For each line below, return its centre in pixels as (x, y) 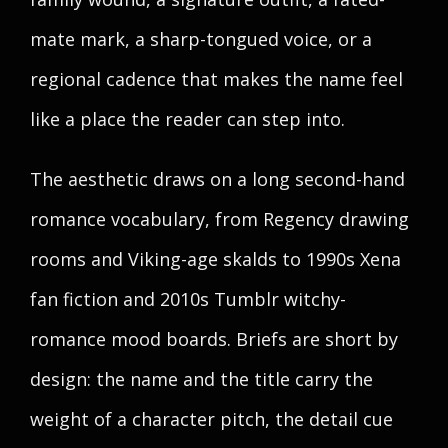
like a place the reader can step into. (187, 119)
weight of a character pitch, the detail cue (211, 419)
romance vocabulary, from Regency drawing (219, 219)
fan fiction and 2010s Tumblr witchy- (188, 299)
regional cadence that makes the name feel (216, 79)
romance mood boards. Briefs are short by (214, 339)
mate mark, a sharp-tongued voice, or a (201, 39)
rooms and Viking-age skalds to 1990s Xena (215, 259)
